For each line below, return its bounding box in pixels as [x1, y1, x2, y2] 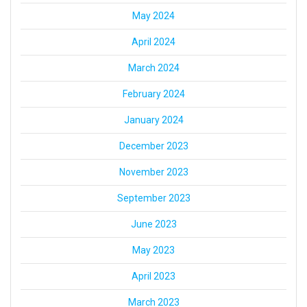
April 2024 [132, 36, 175, 48]
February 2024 [122, 88, 185, 100]
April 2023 [132, 271, 175, 282]
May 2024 [132, 10, 175, 22]
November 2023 [119, 167, 188, 178]
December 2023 [119, 140, 188, 152]
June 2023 [130, 219, 177, 230]
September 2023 [116, 193, 191, 204]
